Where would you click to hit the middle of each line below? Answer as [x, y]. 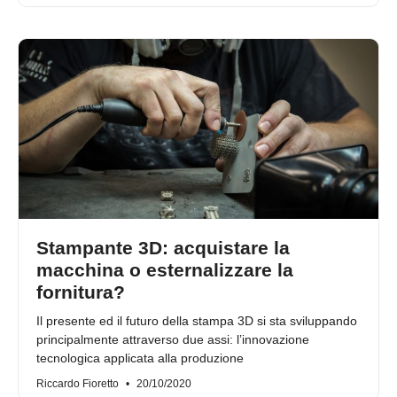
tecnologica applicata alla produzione [140, 358]
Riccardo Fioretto [79, 384]
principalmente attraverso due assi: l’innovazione [173, 340]
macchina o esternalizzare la [165, 270]
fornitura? [81, 292]
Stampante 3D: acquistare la [163, 248]
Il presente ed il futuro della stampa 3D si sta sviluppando [197, 321]
